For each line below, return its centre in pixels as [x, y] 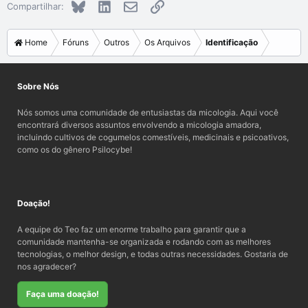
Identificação [232, 43]
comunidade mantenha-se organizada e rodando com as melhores [144, 242]
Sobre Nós [38, 87]
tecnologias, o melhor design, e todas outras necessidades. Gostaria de [153, 254]
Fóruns [76, 43]
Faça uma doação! [63, 294]
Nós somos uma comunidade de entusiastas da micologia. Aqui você [148, 113]
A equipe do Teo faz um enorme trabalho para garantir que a [132, 230]
